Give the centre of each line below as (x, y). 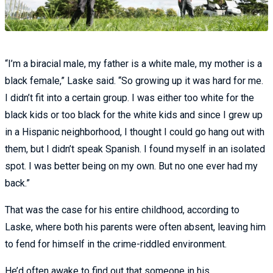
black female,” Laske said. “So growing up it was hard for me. (134, 80)
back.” (17, 183)
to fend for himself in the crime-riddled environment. (116, 244)
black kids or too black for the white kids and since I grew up (134, 115)
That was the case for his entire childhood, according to (122, 210)
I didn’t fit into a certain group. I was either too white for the (129, 97)
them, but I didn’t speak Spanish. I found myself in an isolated (135, 149)
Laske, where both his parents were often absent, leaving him (135, 227)
